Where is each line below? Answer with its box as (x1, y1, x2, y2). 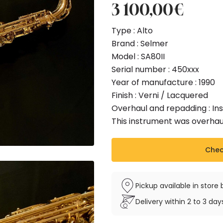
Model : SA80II (111, 51, 165, 62)
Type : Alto (111, 25, 153, 36)
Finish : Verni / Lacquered (111, 90, 208, 101)
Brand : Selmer (111, 38, 168, 49)
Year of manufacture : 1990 (111, 77, 215, 88)
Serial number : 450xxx (111, 64, 199, 75)
